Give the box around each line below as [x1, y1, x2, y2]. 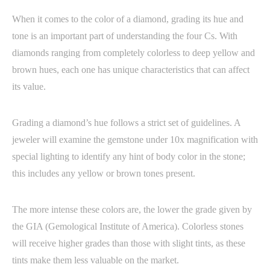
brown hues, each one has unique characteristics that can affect [12, 64, 250, 75]
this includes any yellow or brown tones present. [12, 168, 195, 178]
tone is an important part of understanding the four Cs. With [12, 30, 237, 41]
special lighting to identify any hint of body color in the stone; [12, 151, 245, 162]
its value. [12, 81, 46, 92]
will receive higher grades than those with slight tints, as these [12, 237, 245, 248]
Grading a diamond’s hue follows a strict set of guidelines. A [12, 117, 240, 128]
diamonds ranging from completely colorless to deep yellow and [12, 47, 255, 58]
